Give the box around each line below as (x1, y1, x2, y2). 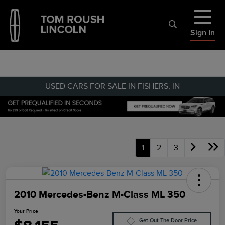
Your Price (14, 208, 38, 214)
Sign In (190, 28, 215, 37)
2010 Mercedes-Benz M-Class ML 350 (14, 188, 185, 200)
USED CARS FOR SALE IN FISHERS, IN (45, 81, 180, 91)
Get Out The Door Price (139, 218, 197, 224)
